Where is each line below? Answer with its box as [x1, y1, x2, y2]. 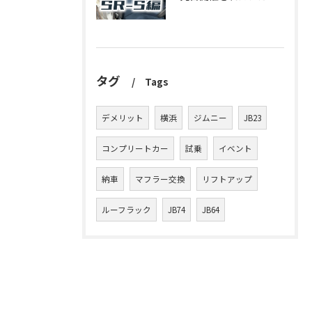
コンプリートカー [102, 143, 169, 155]
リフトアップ [202, 173, 252, 185]
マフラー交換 [135, 173, 185, 185]
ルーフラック [102, 204, 151, 216]
